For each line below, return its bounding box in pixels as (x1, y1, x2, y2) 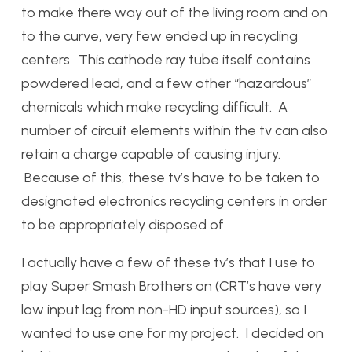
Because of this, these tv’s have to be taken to (21, 169, 320, 186)
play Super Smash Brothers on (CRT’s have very (21, 277, 321, 295)
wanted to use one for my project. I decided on (21, 324, 324, 342)
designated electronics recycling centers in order (21, 192, 327, 210)
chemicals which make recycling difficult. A (21, 98, 288, 115)
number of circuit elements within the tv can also (21, 122, 328, 139)
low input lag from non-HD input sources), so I (21, 301, 306, 318)
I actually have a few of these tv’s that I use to (21, 254, 315, 271)
